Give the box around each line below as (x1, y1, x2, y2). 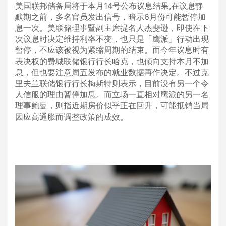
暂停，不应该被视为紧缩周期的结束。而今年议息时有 (15, 44, 209, 55)
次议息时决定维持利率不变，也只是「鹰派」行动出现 (15, 33, 209, 44)
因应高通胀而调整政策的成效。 (15, 111, 128, 122)
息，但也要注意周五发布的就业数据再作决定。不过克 (15, 67, 209, 77)
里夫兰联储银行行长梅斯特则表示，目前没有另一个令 (15, 78, 209, 88)
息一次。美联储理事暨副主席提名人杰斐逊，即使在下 (15, 22, 209, 33)
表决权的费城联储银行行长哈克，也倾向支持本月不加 (15, 55, 209, 66)
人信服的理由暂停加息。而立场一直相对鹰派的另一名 (15, 89, 209, 99)
